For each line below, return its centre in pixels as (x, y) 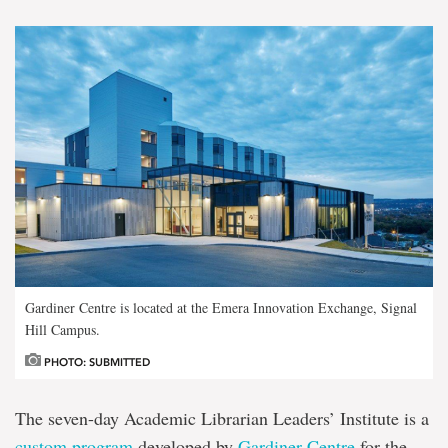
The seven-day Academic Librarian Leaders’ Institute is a (222, 418)
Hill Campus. (62, 330)
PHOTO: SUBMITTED (95, 363)
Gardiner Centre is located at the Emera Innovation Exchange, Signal (221, 308)
